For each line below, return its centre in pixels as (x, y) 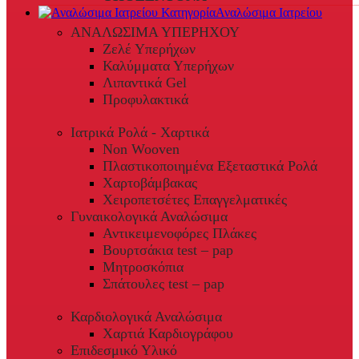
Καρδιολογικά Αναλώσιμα (146, 317)
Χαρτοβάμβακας (150, 183)
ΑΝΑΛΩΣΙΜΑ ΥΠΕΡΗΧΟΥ (155, 32)
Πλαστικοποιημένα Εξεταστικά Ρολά (210, 166)
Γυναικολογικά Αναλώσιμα (149, 217)
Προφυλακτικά (145, 100)
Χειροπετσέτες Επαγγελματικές (195, 200)
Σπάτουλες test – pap (163, 284)
